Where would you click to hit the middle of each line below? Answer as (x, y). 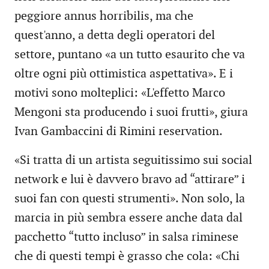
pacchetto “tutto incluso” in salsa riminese (126, 237)
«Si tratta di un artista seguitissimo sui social (133, 161)
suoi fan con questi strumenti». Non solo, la (130, 199)
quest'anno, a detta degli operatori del (115, 36)
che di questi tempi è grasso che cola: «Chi (127, 257)
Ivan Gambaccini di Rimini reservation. (119, 132)
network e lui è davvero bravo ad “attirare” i (130, 180)
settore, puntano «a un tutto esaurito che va (130, 55)
